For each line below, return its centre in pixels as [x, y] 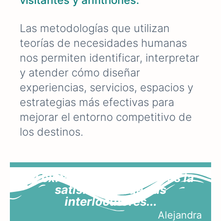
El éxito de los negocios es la [110, 178]
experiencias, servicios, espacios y [107, 87]
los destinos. [53, 131]
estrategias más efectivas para [97, 102]
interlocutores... [110, 201]
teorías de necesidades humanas [103, 43]
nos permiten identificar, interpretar [110, 57]
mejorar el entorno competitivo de [106, 117]
